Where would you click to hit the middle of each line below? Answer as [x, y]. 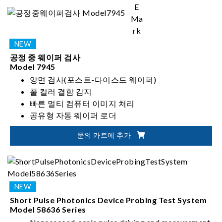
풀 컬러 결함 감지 [61, 91]
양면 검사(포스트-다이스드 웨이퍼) [93, 80]
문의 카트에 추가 [105, 135]
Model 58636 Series [48, 209]
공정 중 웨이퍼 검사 [45, 57]
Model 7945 [33, 67]
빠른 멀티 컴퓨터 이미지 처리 [82, 103]
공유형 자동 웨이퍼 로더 [73, 115]
